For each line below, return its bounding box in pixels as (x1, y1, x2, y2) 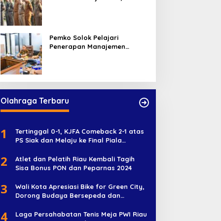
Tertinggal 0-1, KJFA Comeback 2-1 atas (15, 127, 145, 135)
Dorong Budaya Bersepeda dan (15, 191, 120, 199)
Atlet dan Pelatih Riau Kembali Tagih (15, 155, 135, 163)
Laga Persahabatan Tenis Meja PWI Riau (15, 210, 147, 218)
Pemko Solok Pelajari (49, 34, 118, 41)
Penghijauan (15, 200, 56, 208)
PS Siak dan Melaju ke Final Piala (15, 136, 122, 144)
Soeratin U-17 (15, 145, 59, 153)
